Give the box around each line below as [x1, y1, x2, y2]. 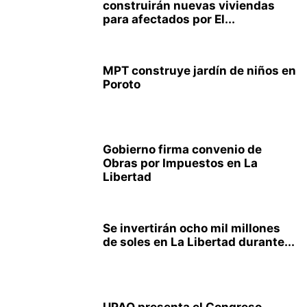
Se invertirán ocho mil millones [103, 221, 280, 235]
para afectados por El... [103, 12, 235, 26]
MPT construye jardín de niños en [103, 64, 296, 77]
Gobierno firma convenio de [103, 143, 262, 156]
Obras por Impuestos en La [103, 156, 258, 170]
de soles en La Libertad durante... [103, 235, 295, 249]
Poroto [103, 77, 140, 91]
